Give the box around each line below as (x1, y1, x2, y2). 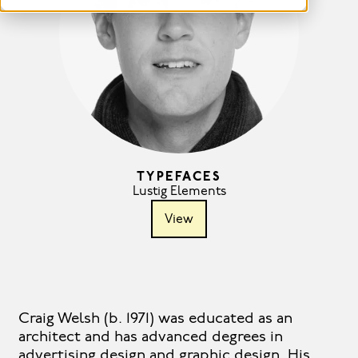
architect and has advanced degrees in (18, 330, 283, 346)
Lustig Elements (132, 185, 226, 199)
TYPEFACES (137, 171, 221, 185)
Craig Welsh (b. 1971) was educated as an (18, 312, 292, 328)
